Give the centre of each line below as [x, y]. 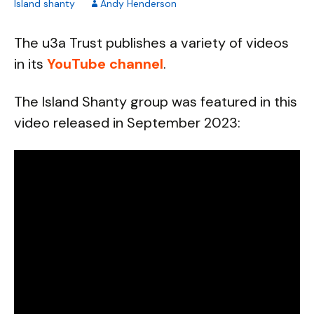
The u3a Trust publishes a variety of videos [151, 43]
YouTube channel [105, 64]
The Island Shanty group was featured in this [156, 102]
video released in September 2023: [127, 123]
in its [30, 64]
